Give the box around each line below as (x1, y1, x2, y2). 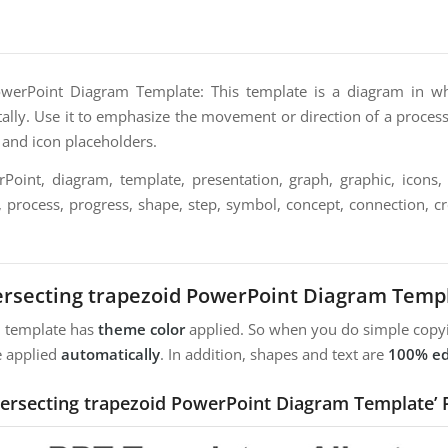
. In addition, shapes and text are (160, 344, 388, 365)
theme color (98, 319, 185, 340)
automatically (61, 344, 160, 365)
